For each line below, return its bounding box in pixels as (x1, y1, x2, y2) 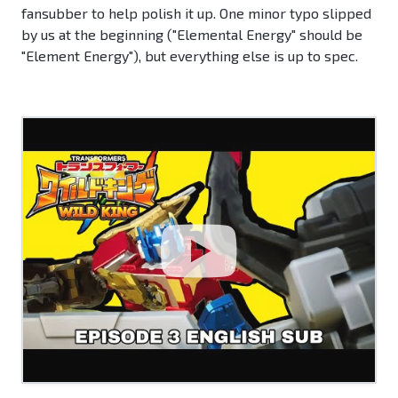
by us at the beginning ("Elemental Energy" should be (21, 26, 362, 44)
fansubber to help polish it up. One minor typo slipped (21, 4, 371, 22)
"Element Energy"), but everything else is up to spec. (21, 47, 358, 65)
